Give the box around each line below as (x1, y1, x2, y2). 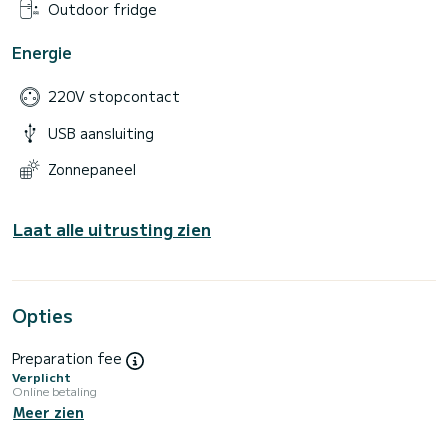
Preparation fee (12, 348, 126, 369)
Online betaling (12, 381, 97, 399)
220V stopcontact (48, 86, 180, 107)
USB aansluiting (48, 122, 154, 143)
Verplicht (12, 367, 71, 385)
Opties (12, 302, 73, 329)
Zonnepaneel (48, 159, 136, 180)
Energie (12, 40, 72, 65)
